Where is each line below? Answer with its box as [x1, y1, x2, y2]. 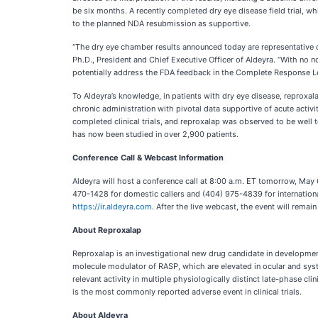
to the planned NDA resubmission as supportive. [72, 18, 251, 28]
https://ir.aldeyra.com [72, 202, 152, 212]
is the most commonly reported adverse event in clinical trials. [72, 287, 302, 297]
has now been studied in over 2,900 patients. [72, 129, 238, 139]
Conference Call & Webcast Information [72, 153, 224, 163]
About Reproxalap [72, 225, 141, 235]
